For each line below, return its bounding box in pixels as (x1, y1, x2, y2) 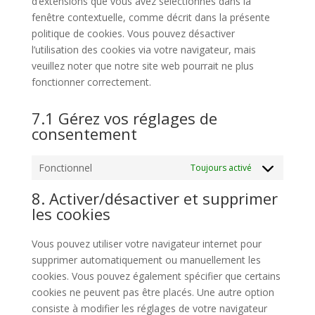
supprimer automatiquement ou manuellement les (31, 253, 261, 266)
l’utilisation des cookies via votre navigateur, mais (31, 43, 256, 56)
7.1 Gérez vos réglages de (31, 108, 217, 129)
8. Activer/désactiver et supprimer (31, 188, 278, 209)
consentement (31, 123, 137, 144)
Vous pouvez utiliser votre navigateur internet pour (31, 237, 262, 250)
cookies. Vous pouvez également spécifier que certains (31, 269, 281, 283)
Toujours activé (191, 162, 252, 174)
